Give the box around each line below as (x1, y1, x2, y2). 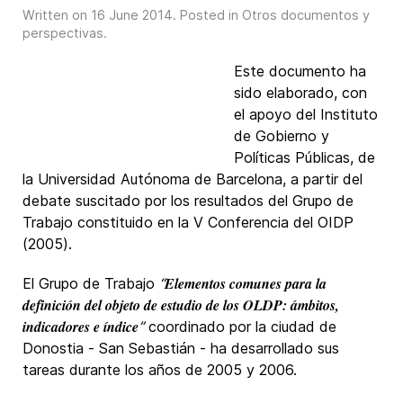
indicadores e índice (22, 317, 139, 336)
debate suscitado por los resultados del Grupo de (22, 192, 354, 210)
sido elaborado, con (234, 84, 367, 102)
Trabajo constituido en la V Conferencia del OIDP (22, 213, 354, 231)
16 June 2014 (91, 7, 173, 22)
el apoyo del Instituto (234, 105, 378, 123)
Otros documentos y (242, 7, 370, 22)
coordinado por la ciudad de (144, 318, 336, 336)
